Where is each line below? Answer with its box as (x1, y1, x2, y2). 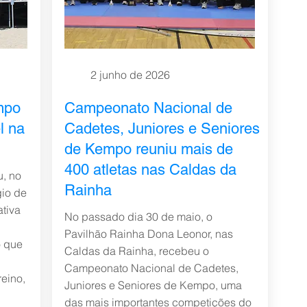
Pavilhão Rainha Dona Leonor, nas (64, 227, 233, 241)
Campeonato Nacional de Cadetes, (64, 261, 238, 275)
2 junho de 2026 (90, 68, 170, 82)
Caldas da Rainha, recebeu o (64, 244, 209, 258)
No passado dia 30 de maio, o (64, 210, 212, 223)
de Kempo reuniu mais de (64, 140, 233, 158)
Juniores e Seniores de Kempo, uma (64, 278, 242, 292)
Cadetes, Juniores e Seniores (64, 120, 260, 137)
